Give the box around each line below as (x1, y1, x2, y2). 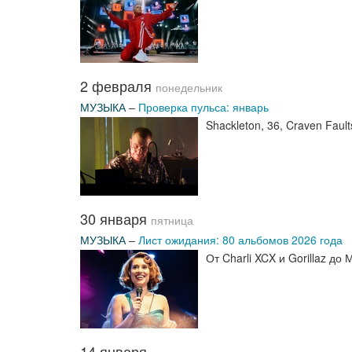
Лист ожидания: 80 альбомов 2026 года (138, 232, 343, 247)
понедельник (156, 80, 222, 95)
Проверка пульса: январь (138, 99, 269, 115)
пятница (151, 213, 193, 228)
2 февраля (80, 75, 156, 96)
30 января (80, 208, 151, 229)
